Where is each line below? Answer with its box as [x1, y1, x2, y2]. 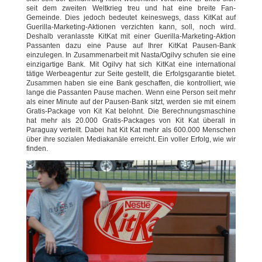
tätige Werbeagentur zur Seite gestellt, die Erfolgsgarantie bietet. [26, 70, 236, 78]
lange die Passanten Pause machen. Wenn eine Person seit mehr [26, 88, 236, 97]
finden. [26, 144, 48, 153]
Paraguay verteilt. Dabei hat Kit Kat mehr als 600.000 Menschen [26, 126, 236, 135]
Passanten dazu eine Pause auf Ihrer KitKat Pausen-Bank [26, 42, 236, 50]
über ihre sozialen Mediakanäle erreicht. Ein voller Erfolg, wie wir [26, 135, 236, 144]
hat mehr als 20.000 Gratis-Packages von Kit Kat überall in [26, 116, 236, 125]
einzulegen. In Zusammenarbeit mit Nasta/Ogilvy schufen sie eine [26, 51, 236, 60]
